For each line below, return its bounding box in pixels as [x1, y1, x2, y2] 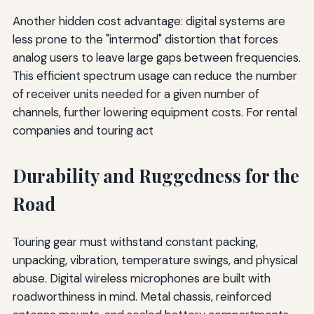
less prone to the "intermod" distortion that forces [12, 32, 278, 48]
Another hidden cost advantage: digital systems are [12, 13, 285, 29]
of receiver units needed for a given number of [12, 86, 259, 102]
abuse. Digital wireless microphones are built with [12, 271, 271, 287]
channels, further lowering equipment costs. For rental [12, 104, 297, 121]
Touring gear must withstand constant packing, [12, 234, 258, 250]
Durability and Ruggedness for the [12, 164, 299, 188]
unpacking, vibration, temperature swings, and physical [12, 252, 298, 268]
